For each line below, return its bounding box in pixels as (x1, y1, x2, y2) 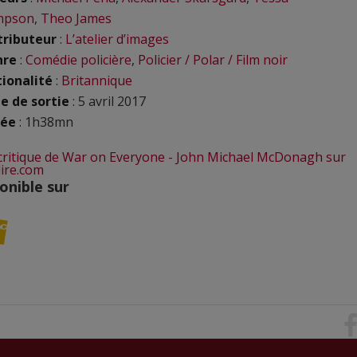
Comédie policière (25, 51, 131, 69)
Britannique (61, 72, 132, 89)
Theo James (41, 10, 112, 27)
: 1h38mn (16, 113, 73, 131)
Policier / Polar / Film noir (138, 51, 288, 69)
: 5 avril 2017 (69, 92, 146, 110)
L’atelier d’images (65, 30, 169, 48)
